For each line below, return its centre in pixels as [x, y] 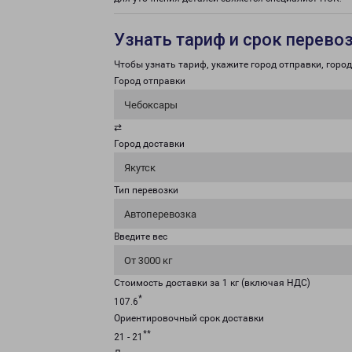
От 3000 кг [148, 260]
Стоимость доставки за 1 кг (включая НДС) [212, 283]
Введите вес [141, 236]
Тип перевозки [146, 190]
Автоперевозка [160, 214]
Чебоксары [151, 105]
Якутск [140, 168]
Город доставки [149, 144]
